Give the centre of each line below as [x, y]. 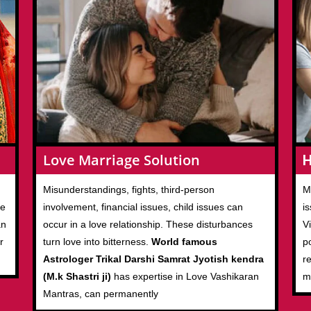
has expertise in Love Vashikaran [185, 277]
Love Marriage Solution [122, 160]
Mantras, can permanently [101, 294]
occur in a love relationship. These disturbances [148, 225]
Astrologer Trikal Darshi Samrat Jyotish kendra [154, 259]
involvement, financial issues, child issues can [143, 207]
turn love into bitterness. [98, 242]
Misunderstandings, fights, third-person [129, 190]
